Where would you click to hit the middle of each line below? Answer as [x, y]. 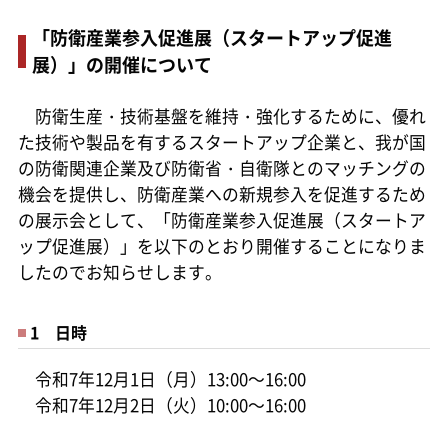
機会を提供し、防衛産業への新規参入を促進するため [221, 193]
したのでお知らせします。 [119, 271]
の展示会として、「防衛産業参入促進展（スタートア [221, 219]
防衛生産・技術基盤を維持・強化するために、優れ [221, 115]
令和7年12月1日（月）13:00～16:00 [161, 378]
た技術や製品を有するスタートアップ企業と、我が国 [221, 141]
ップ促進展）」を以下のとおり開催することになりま [221, 245]
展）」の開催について [121, 63]
